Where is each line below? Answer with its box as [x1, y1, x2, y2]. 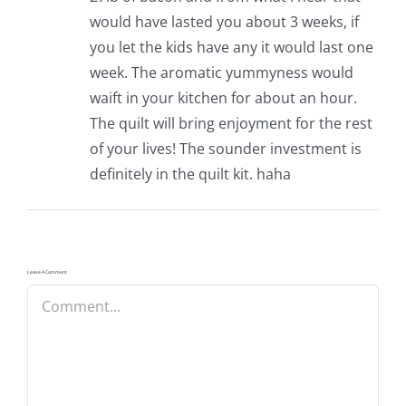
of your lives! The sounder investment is [89, 138, 362, 159]
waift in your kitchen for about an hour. [89, 87, 357, 108]
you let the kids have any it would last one [89, 36, 373, 57]
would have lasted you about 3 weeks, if [89, 11, 359, 32]
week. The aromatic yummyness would [89, 62, 353, 82]
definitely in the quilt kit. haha [89, 163, 291, 184]
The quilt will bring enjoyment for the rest [89, 112, 372, 133]
